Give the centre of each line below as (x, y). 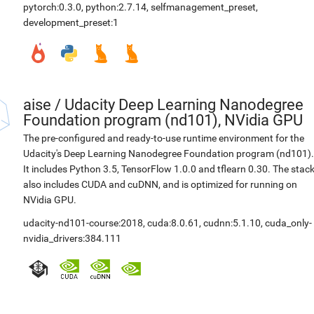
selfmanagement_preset (203, 7)
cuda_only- (288, 223)
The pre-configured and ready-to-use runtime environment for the (164, 138)
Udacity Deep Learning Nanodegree (184, 105)
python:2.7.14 (116, 7)
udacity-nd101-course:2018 (83, 223)
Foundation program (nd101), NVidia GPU (163, 120)
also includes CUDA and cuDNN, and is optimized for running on (160, 184)
